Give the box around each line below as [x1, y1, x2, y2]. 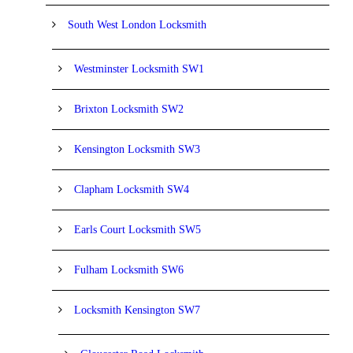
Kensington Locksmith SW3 [74, 143, 200, 155]
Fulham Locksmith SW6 [74, 263, 184, 276]
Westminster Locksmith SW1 [74, 62, 204, 75]
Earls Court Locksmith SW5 [74, 223, 201, 236]
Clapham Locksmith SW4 [74, 183, 189, 195]
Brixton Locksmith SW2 [74, 102, 184, 115]
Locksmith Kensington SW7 [74, 303, 200, 316]
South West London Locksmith [68, 18, 206, 31]
